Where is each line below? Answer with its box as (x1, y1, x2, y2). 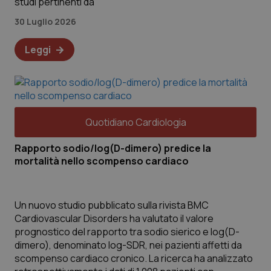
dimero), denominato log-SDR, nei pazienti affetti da (15, 238, 242, 252)
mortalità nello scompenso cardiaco (15, 154, 189, 168)
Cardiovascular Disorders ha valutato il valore (15, 212, 214, 225)
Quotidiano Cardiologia (85, 116, 186, 129)
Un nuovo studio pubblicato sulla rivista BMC (15, 198, 209, 212)
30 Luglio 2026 (15, 16, 76, 27)
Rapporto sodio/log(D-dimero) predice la (15, 142, 211, 155)
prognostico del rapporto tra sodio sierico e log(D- (15, 225, 240, 238)
